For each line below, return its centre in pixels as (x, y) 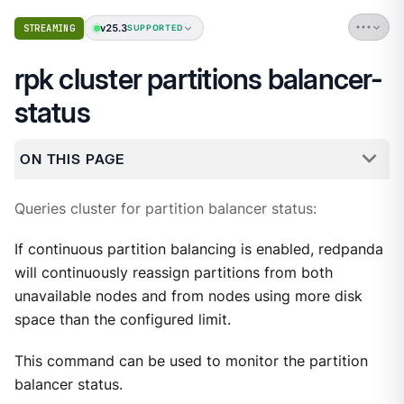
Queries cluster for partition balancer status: (165, 208)
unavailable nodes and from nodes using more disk (188, 296)
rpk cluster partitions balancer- (198, 80)
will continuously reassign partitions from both (173, 272)
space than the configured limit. (122, 319)
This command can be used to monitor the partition (191, 362)
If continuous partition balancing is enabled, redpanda (198, 249)
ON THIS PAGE (72, 159)
